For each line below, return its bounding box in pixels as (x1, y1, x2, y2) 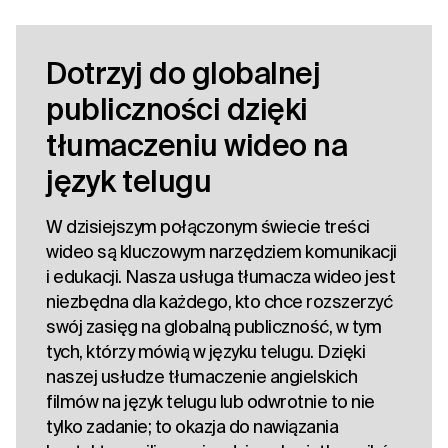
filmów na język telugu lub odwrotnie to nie (46, 391, 375, 413)
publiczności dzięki (46, 92, 308, 127)
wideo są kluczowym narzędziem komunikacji (46, 241, 397, 263)
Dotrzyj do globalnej (46, 56, 320, 91)
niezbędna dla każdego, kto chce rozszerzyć (46, 291, 392, 313)
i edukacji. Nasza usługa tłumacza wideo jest (46, 266, 395, 288)
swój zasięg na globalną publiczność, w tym (46, 316, 381, 338)
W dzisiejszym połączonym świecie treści (46, 216, 370, 238)
